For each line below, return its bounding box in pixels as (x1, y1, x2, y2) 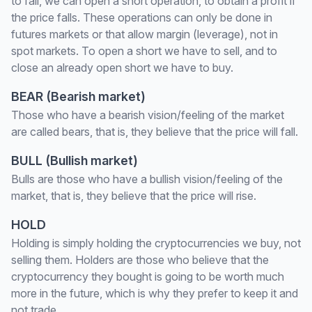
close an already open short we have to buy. (11, 61, 233, 75)
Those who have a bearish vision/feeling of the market (11, 108, 284, 122)
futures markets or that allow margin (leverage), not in (11, 27, 278, 41)
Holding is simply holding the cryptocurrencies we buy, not (11, 236, 301, 250)
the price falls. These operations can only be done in (11, 10, 272, 24)
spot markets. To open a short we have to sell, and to (11, 44, 277, 58)
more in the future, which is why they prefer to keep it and (11, 286, 298, 300)
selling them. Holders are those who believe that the (11, 253, 269, 267)
